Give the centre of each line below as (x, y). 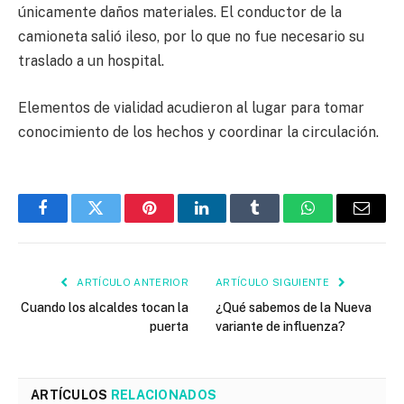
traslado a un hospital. (91, 61)
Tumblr (278, 221)
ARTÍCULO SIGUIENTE (274, 282)
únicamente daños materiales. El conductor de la (180, 13)
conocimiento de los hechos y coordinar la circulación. (198, 132)
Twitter (118, 221)
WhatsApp (342, 221)
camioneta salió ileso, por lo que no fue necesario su (191, 37)
